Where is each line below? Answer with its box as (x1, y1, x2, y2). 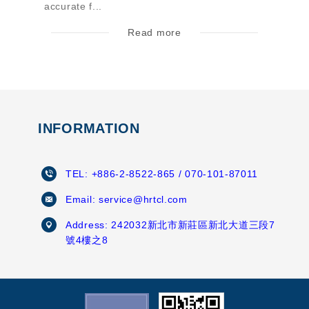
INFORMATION (38, 121, 140, 137)
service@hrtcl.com (98, 194, 188, 206)
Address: (66, 219, 112, 231)
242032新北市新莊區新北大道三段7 (111, 219, 275, 231)
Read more (128, 27, 181, 39)
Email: (66, 194, 99, 206)
